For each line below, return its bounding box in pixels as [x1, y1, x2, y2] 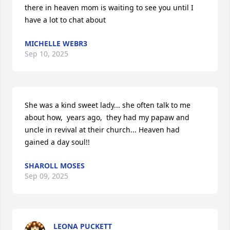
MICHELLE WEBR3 [25, 38, 87, 48]
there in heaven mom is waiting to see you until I [25, 2, 194, 12]
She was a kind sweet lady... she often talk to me [25, 100, 190, 110]
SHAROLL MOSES [25, 160, 85, 170]
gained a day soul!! [25, 137, 90, 147]
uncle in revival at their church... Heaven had [25, 124, 180, 135]
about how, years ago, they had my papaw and [25, 112, 189, 122]
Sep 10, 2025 [25, 48, 68, 59]
